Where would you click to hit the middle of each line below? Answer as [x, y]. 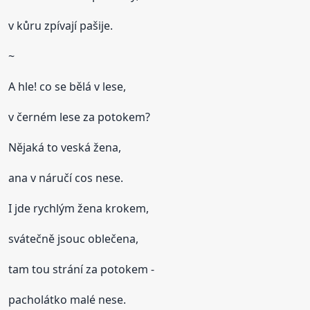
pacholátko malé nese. [67, 299]
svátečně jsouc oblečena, [74, 238]
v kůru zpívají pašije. [61, 25]
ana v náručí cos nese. [66, 177]
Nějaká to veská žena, [65, 147]
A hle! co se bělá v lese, [67, 86]
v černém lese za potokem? [80, 117]
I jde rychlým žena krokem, [79, 208]
